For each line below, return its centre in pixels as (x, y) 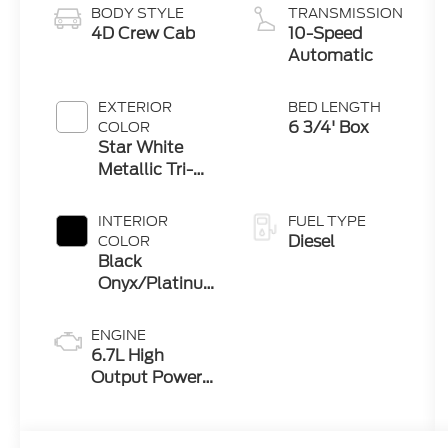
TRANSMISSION (346, 12)
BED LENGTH (335, 106)
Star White (141, 147)
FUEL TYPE (327, 220)
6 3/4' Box (329, 127)
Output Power (147, 377)
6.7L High (128, 355)
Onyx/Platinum (159, 283)
